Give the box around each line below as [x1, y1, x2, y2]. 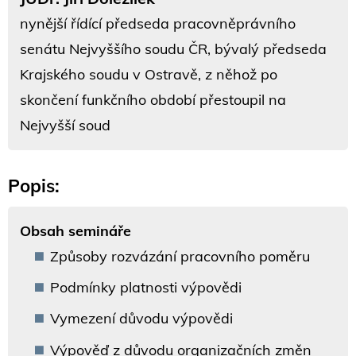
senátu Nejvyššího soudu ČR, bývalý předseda [20, 39, 327, 58]
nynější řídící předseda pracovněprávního [20, 14, 296, 33]
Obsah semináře [20, 221, 131, 240]
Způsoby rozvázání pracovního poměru [49, 246, 310, 265]
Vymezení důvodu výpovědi [49, 309, 233, 328]
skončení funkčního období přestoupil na [20, 90, 286, 109]
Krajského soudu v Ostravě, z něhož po [20, 64, 277, 83]
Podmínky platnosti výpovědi [49, 277, 242, 296]
